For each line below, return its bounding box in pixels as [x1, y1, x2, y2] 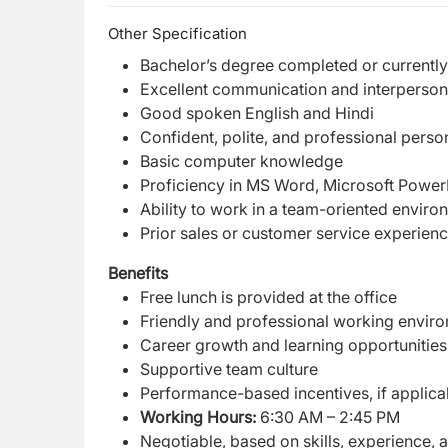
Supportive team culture [140, 359, 318, 379]
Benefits [108, 263, 168, 283]
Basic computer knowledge [140, 151, 343, 171]
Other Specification [108, 24, 247, 43]
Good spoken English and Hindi [140, 103, 374, 123]
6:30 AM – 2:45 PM [260, 407, 400, 427]
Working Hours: [140, 407, 256, 427]
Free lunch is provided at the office [140, 287, 397, 307]
